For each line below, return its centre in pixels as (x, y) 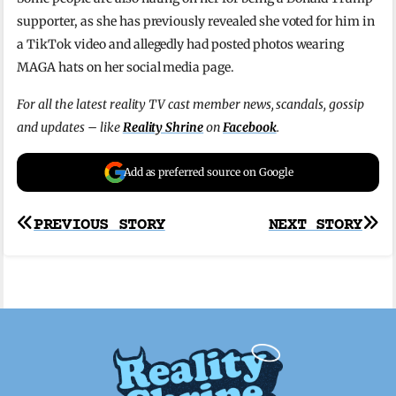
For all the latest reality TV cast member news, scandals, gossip (190, 104)
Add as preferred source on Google (209, 171)
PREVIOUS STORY (99, 225)
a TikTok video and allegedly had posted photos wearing (181, 44)
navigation (87, 260)
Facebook (249, 127)
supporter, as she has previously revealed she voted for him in (196, 21)
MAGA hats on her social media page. (126, 67)
